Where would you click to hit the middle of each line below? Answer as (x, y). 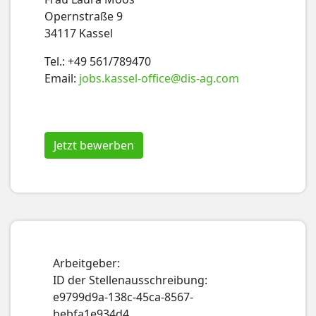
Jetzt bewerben (94, 145)
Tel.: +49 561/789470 (98, 61)
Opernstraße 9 (84, 16)
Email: (62, 78)
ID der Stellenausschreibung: (130, 280)
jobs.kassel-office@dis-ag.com (159, 78)
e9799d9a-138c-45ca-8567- (123, 297)
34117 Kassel (79, 33)
